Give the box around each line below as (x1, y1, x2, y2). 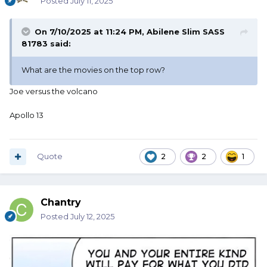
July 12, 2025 (70, 212, 114, 222)
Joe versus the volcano (10, 86, 98, 97)
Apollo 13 (10, 110, 44, 120)
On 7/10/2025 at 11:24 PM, (35, 27, 147, 37)
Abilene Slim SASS (147, 27, 225, 37)
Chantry (41, 197, 81, 209)
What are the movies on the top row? (21, 65, 165, 75)
